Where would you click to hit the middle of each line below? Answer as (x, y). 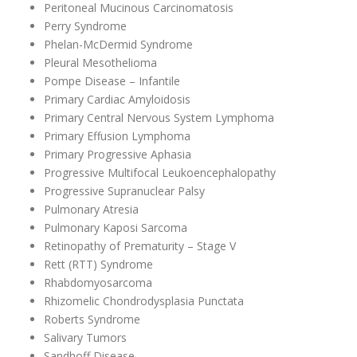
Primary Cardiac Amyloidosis (119, 100)
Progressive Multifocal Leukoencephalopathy (161, 173)
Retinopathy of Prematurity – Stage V (141, 246)
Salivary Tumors (87, 338)
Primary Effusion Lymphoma (119, 136)
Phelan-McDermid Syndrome (120, 45)
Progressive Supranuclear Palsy (126, 191)
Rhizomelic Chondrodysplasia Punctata (145, 301)
